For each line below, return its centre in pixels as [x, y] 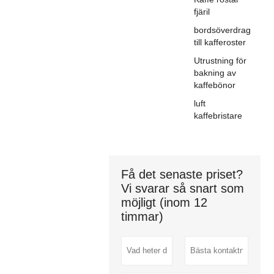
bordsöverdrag [222, 30]
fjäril [202, 12]
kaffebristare [218, 116]
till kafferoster [220, 43]
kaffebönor [214, 85]
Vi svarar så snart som [182, 189]
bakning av [215, 73]
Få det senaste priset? [182, 175]
